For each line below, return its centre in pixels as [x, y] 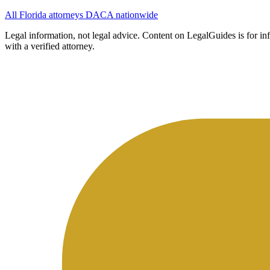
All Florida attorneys [45, 14]
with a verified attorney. [50, 46]
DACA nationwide [122, 14]
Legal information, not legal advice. [72, 35]
